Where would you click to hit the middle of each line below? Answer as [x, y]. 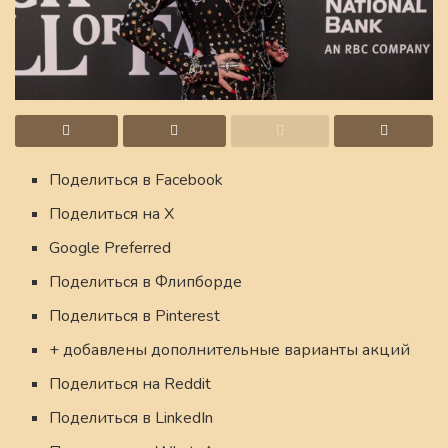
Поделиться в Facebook [136, 180]
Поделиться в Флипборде [146, 282]
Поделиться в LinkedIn [131, 418]
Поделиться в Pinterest [135, 316]
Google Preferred [110, 248]
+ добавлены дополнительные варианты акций [230, 350]
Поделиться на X [112, 214]
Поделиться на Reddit [130, 384]
